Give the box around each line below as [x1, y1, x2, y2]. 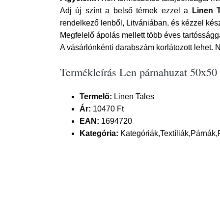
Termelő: [80, 92, 112, 101]
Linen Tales [112, 92, 154, 101]
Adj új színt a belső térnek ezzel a [60, 6, 192, 15]
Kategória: [80, 129, 118, 137]
